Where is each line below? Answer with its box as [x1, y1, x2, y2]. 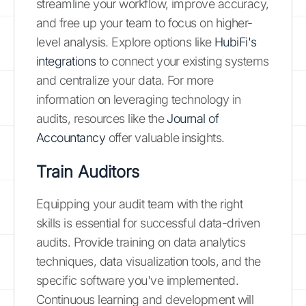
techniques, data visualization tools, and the [36, 253, 261, 268]
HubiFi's [214, 34, 257, 49]
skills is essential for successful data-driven [36, 215, 260, 230]
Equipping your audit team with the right [36, 196, 243, 211]
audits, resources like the [36, 111, 167, 126]
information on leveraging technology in [36, 92, 241, 107]
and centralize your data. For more [36, 72, 214, 87]
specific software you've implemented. [36, 273, 239, 288]
